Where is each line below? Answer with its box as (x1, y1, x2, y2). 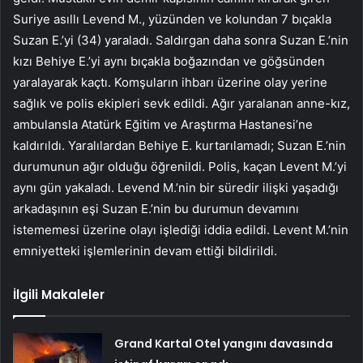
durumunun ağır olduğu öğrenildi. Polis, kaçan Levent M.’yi (13, 159, 347, 175)
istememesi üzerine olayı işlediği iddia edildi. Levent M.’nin (13, 222, 348, 238)
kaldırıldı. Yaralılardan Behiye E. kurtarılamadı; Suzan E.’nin (13, 138, 346, 154)
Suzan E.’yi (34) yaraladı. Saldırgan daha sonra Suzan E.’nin (13, 32, 348, 49)
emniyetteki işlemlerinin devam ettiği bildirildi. (13, 243, 277, 259)
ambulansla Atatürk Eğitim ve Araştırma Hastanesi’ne (13, 117, 313, 133)
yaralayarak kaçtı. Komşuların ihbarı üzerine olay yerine (13, 75, 327, 91)
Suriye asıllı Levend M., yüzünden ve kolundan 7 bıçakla (13, 11, 331, 28)
